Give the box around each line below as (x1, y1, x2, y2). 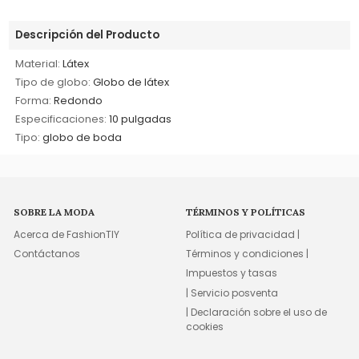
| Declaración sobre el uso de (186, 305, 328, 320)
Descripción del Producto (15, 27, 160, 43)
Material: (15, 56, 61, 72)
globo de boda (42, 130, 123, 146)
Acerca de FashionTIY (14, 227, 120, 241)
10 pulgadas (109, 111, 172, 127)
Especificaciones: (15, 111, 107, 127)
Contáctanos (14, 246, 81, 260)
